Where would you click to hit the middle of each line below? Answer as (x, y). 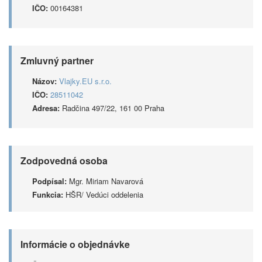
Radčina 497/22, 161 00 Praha (112, 108)
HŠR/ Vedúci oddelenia (103, 194)
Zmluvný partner (57, 61)
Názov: (44, 81)
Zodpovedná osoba (64, 161)
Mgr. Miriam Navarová (105, 181)
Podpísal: (49, 181)
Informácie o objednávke (75, 244)
